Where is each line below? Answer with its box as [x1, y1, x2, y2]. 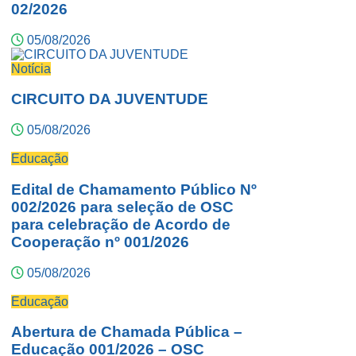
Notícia [11, 61, 51, 75]
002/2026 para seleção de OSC [11, 198, 234, 215]
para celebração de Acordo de [11, 215, 230, 233]
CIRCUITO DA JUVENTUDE [11, 91, 208, 108]
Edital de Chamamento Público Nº [11, 180, 257, 198]
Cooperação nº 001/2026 [11, 233, 189, 250]
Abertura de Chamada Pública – [11, 323, 242, 341]
